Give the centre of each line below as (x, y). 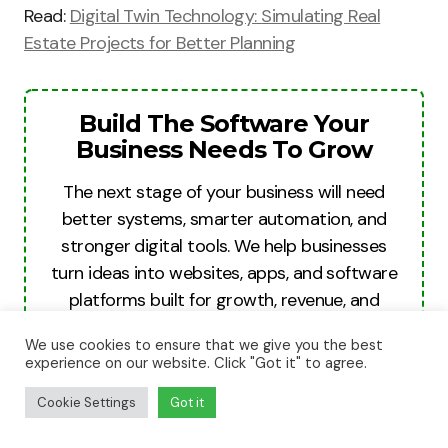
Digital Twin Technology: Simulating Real (225, 16)
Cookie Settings (86, 402)
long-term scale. (224, 327)
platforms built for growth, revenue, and (224, 300)
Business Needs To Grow (224, 149)
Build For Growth (224, 383)
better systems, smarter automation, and (224, 219)
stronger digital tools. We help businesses (224, 246)
